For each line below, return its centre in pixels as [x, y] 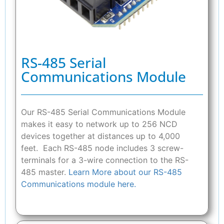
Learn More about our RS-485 [125, 172]
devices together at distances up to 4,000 [100, 136]
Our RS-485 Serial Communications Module [103, 112]
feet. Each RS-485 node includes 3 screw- [102, 148]
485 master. [45, 172]
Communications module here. [78, 184]
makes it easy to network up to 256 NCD [99, 124]
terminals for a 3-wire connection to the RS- [105, 160]
